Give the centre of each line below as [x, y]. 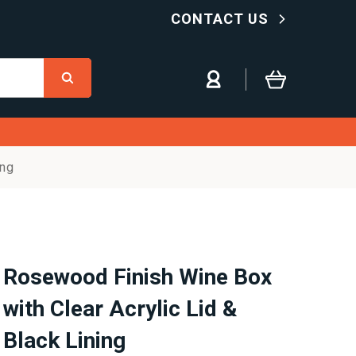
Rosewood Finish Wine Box [137, 277]
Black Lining [64, 341]
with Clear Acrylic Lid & [120, 309]
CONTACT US [222, 19]
